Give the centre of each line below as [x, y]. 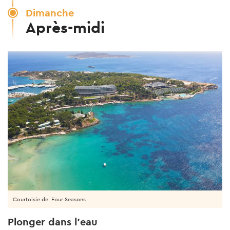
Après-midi [65, 27]
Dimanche [50, 13]
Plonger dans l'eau [53, 222]
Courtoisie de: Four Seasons [49, 199]
